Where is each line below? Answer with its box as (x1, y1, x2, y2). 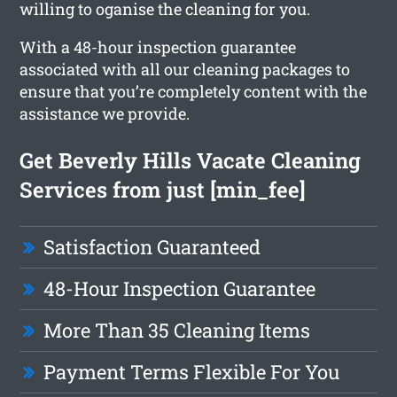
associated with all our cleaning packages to (19, 58, 351, 80)
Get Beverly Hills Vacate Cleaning (19, 145, 362, 175)
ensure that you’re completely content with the (19, 80, 368, 102)
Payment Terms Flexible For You (43, 358, 340, 385)
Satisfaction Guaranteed (43, 233, 261, 260)
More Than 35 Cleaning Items (43, 316, 311, 343)
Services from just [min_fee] (19, 175, 307, 204)
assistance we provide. (19, 102, 191, 124)
